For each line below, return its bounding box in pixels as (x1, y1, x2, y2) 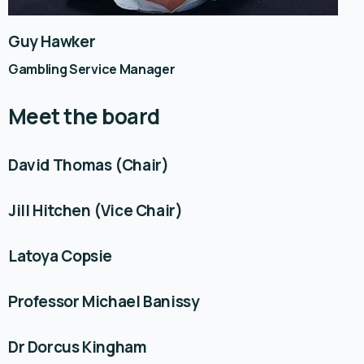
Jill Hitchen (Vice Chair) (8, 200, 183, 222)
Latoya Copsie (8, 245, 113, 267)
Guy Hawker (8, 31, 96, 53)
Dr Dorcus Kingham (8, 336, 147, 358)
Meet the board (8, 102, 160, 132)
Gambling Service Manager (8, 60, 175, 79)
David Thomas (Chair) (8, 154, 169, 176)
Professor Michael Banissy (8, 291, 200, 313)
